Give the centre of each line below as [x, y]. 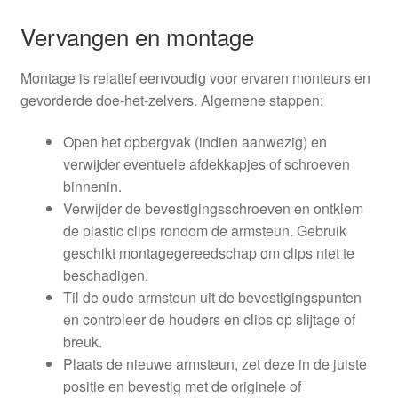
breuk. [82, 342]
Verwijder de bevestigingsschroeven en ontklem [213, 209]
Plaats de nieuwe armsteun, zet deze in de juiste [215, 364]
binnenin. [92, 187]
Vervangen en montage [137, 36]
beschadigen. [105, 275]
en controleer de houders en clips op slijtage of [209, 320]
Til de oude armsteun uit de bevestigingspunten [212, 298]
